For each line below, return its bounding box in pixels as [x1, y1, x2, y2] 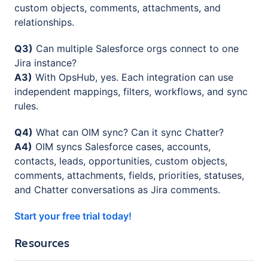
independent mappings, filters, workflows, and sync [14, 86, 248, 98]
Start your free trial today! [14, 210, 132, 223]
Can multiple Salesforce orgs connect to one [33, 42, 239, 55]
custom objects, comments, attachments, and [14, 2, 221, 14]
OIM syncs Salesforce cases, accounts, [32, 141, 211, 153]
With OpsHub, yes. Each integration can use [32, 71, 233, 84]
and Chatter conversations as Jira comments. [14, 184, 220, 196]
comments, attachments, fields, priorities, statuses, [14, 169, 244, 182]
